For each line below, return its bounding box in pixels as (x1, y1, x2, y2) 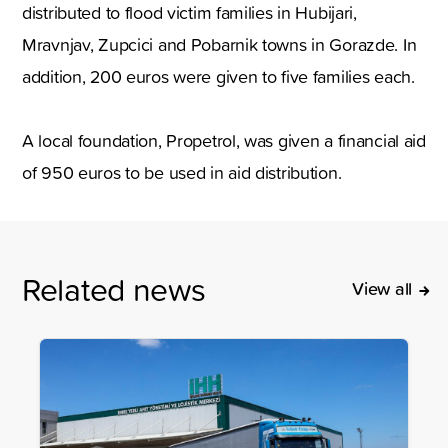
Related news (22, 266, 206, 312)
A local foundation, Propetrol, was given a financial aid (22, 128, 426, 154)
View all (352, 275, 412, 302)
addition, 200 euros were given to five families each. (22, 64, 415, 90)
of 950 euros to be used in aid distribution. (22, 160, 342, 186)
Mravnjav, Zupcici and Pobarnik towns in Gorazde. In (22, 32, 417, 58)
